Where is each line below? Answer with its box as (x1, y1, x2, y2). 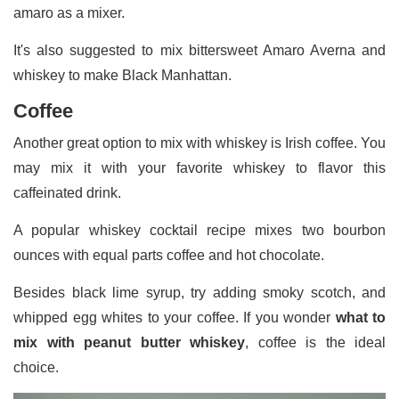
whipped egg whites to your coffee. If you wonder (13, 310, 336, 326)
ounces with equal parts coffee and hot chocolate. (13, 248, 328, 264)
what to (335, 310, 386, 326)
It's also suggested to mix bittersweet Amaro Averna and (13, 43, 386, 59)
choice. (13, 360, 62, 376)
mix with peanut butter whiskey (13, 335, 245, 351)
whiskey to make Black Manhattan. (13, 68, 235, 84)
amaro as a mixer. (13, 5, 128, 21)
